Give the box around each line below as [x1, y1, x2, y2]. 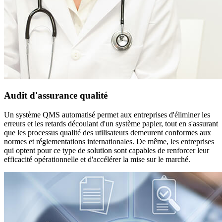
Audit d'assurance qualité [4, 90, 108, 101]
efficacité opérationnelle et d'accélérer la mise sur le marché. [4, 155, 190, 164]
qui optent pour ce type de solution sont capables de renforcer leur [4, 146, 209, 155]
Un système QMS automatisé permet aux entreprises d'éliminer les [4, 110, 210, 119]
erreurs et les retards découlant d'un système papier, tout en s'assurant [4, 119, 218, 128]
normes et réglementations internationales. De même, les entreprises [4, 137, 214, 146]
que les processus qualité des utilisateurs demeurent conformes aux [4, 128, 211, 137]
